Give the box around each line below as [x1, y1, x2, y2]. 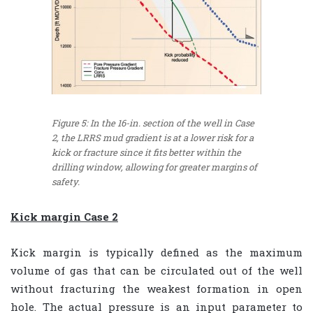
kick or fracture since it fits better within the [52, 146, 241, 159]
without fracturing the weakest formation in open [10, 282, 303, 296]
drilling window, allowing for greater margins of [52, 161, 257, 174]
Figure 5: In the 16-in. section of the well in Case [52, 117, 254, 130]
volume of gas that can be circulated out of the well [10, 263, 303, 278]
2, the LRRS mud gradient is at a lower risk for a [52, 131, 254, 145]
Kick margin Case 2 [10, 210, 118, 224]
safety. [52, 175, 80, 189]
